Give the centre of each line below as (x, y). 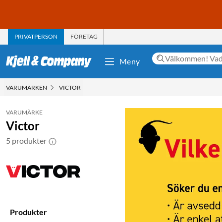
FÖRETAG (84, 36)
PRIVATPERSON (36, 36)
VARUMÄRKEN (27, 87)
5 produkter (26, 140)
